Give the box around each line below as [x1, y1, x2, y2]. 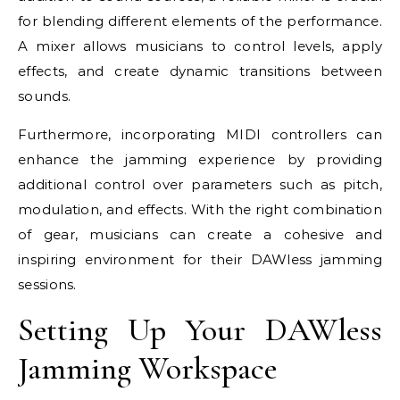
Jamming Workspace [18, 348, 277, 387]
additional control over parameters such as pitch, [18, 175, 382, 193]
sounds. [18, 87, 71, 104]
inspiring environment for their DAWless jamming [18, 250, 382, 268]
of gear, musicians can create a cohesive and [18, 225, 382, 243]
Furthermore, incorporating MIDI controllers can [18, 125, 382, 143]
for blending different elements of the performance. [18, 12, 382, 29]
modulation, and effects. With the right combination [18, 200, 382, 218]
